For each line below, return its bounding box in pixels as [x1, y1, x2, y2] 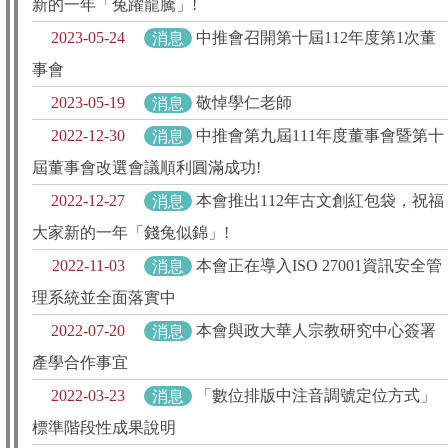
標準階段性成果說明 [32, 419, 176, 437]
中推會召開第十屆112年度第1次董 [196, 29, 436, 47]
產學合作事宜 [32, 354, 128, 372]
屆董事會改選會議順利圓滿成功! [32, 159, 261, 177]
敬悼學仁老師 [196, 94, 292, 112]
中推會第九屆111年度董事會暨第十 [196, 127, 444, 145]
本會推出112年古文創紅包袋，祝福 [196, 192, 444, 210]
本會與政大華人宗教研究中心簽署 [196, 322, 436, 340]
